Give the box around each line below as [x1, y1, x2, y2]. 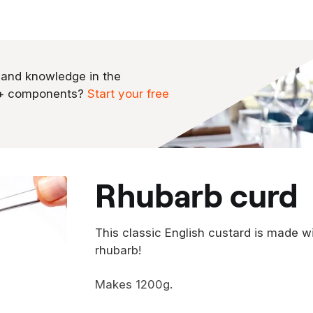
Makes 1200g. [95, 277, 173, 291]
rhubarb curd [117, 175, 298, 214]
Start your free [87, 86, 169, 101]
